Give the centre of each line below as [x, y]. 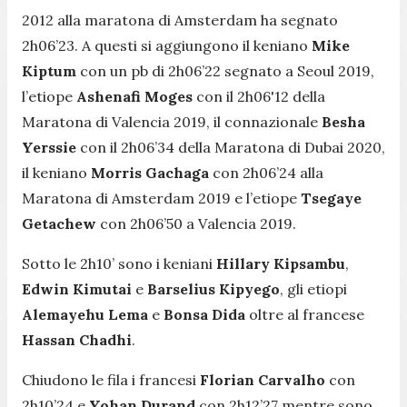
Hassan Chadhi [77, 339]
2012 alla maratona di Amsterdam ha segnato [180, 20]
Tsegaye [331, 198]
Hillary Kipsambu [281, 263]
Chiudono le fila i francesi [111, 379]
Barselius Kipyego [213, 288]
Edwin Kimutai [77, 288]
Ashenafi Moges [134, 96]
